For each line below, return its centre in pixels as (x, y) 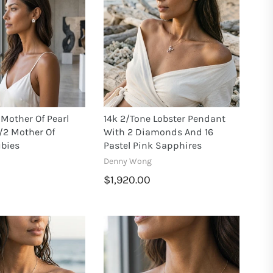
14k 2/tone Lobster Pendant (165, 118)
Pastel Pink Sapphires (153, 145)
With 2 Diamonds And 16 (159, 132)
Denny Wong (128, 161)
